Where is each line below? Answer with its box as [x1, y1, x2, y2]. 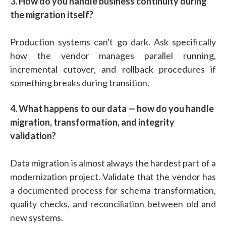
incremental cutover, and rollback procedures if [10, 63, 216, 75]
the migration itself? [10, 9, 93, 20]
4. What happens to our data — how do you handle [10, 102, 214, 114]
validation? [10, 130, 56, 141]
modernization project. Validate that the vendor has [10, 171, 216, 182]
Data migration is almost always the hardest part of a [10, 157, 216, 168]
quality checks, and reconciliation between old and [10, 198, 216, 209]
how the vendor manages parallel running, [10, 49, 216, 61]
